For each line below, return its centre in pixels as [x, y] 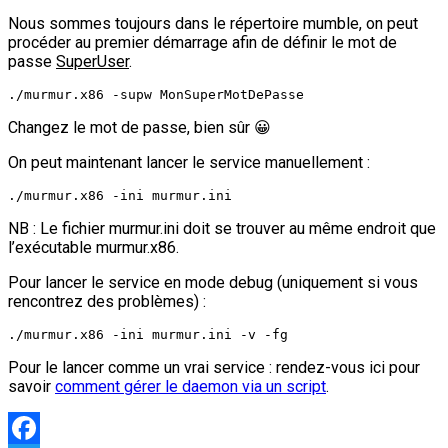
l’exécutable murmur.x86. [93, 248]
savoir [31, 387]
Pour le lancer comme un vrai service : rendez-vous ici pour [214, 368]
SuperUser [92, 62]
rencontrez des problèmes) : [107, 302]
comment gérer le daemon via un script [190, 387]
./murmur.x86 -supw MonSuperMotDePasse [156, 95]
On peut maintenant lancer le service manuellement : [189, 163]
